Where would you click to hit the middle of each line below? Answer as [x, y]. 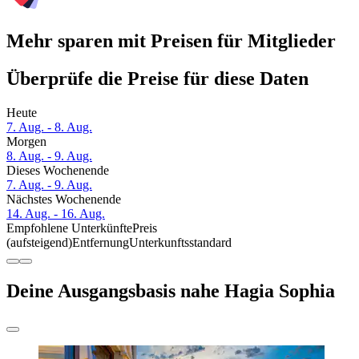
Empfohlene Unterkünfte [69, 228]
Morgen [26, 142]
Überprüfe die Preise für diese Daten [157, 79]
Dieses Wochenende [58, 171]
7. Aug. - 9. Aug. [49, 185]
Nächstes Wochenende [64, 200]
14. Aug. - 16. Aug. [56, 214]
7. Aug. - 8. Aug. [49, 127]
